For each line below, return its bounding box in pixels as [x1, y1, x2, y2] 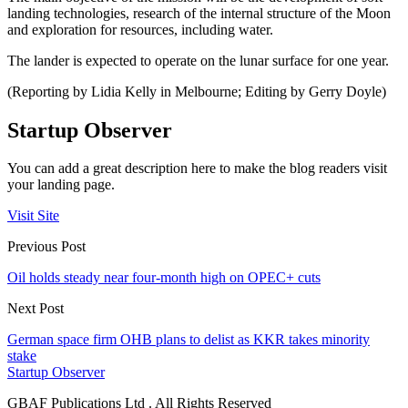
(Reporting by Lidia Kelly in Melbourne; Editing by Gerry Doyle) [7, 83, 386, 99]
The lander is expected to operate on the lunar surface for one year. [7, 52, 389, 68]
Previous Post [7, 239, 86, 255]
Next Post [7, 301, 64, 317]
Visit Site [7, 208, 59, 224]
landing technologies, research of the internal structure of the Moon [7, 5, 391, 21]
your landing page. [7, 177, 115, 193]
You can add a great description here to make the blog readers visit [7, 160, 387, 177]
